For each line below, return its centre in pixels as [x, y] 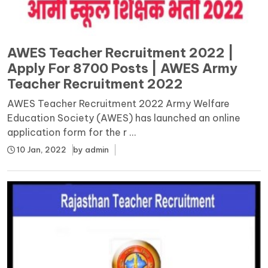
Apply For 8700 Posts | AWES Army [122, 68]
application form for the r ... [72, 132]
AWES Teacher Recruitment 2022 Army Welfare [118, 103]
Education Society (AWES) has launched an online [124, 118]
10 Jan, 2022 [41, 149]
